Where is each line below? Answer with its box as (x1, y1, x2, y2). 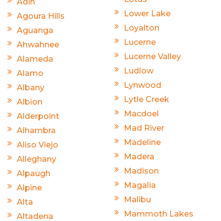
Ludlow (124, 66, 153, 76)
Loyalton (124, 23, 159, 33)
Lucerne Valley (124, 52, 181, 62)
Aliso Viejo (17, 140, 58, 150)
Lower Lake (124, 9, 171, 19)
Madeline (124, 138, 161, 147)
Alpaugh (17, 169, 50, 179)
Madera (124, 152, 154, 162)
